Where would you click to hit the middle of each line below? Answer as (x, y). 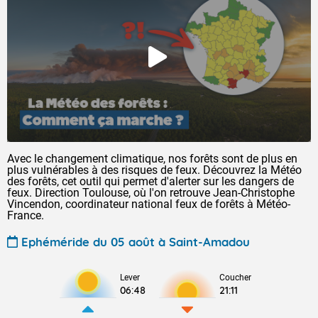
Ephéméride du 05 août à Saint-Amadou (136, 241)
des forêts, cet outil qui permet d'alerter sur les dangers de (150, 181)
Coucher (235, 278)
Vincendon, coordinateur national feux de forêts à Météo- (149, 204)
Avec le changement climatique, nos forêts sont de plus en (152, 159)
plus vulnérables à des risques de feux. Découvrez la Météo (154, 170)
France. (26, 215)
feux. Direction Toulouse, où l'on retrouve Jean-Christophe (151, 193)
